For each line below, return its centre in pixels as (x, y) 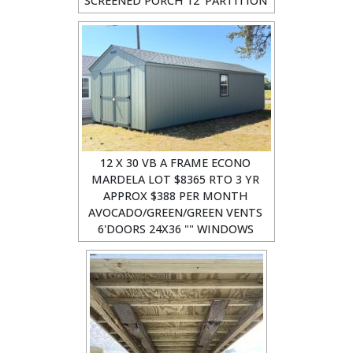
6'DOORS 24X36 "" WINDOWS (175, 229)
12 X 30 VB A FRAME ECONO (175, 163)
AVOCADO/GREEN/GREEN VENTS (175, 212)
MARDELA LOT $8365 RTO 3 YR (175, 179)
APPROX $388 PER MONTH (175, 196)
